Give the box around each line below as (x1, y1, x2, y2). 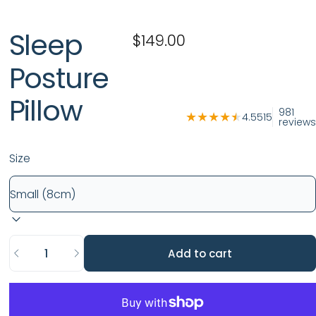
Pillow (8, 90, 83, 130)
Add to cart (167, 245, 232, 261)
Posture (8, 58, 109, 98)
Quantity (8, 235, 56, 252)
